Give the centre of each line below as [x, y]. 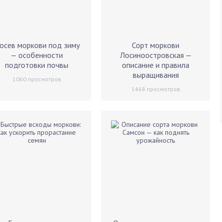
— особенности [37, 55]
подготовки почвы [37, 65]
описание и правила [156, 65]
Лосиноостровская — [156, 55]
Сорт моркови [156, 45]
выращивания [156, 75]
